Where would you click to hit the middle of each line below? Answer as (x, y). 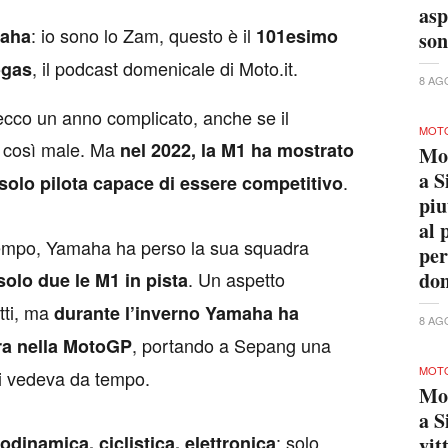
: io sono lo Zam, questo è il (143, 35)
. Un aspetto (236, 279)
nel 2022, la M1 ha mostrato (237, 150)
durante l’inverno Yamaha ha (176, 313)
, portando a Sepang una (231, 345)
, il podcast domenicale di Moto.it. (165, 68)
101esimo (297, 36)
